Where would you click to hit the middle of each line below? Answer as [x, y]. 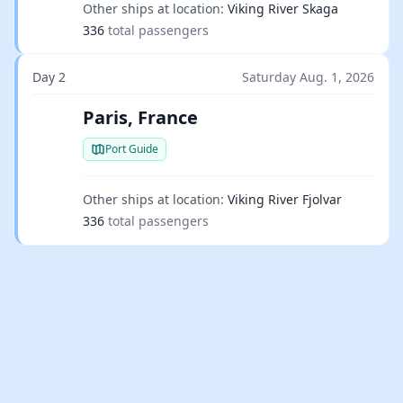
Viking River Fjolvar [285, 199]
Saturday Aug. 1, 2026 [308, 77]
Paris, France [140, 117]
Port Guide [132, 149]
